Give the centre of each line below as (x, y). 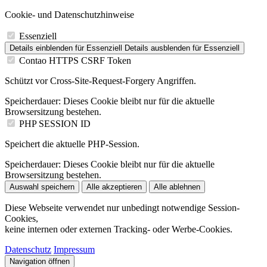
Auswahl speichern (42, 187)
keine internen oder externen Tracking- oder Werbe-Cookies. (119, 229)
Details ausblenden (157, 48)
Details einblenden (41, 48)
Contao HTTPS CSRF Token (75, 60)
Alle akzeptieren (114, 187)
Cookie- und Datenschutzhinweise (69, 15)
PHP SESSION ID (55, 124)
